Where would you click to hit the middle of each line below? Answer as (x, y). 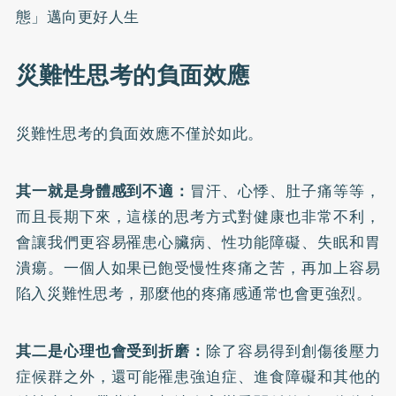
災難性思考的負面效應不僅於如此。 (139, 133)
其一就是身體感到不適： (103, 191)
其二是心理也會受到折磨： (111, 351)
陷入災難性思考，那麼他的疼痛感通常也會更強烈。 (194, 293)
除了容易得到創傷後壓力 (293, 351)
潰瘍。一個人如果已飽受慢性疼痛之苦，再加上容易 (198, 268)
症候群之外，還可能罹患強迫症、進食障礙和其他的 (198, 377)
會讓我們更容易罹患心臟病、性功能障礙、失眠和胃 (198, 242)
